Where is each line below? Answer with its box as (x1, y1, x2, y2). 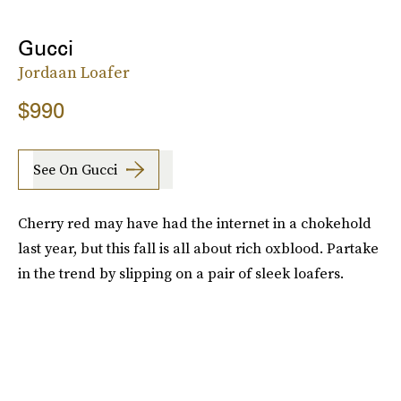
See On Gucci (33, 159, 117, 180)
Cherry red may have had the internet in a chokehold (18, 212, 371, 233)
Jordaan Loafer (18, 60, 130, 83)
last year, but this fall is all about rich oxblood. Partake (18, 237, 379, 258)
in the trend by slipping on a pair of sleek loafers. (18, 262, 344, 283)
